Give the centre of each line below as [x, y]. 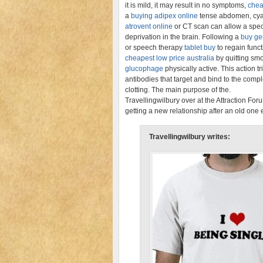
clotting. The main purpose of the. [178, 90]
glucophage [144, 69]
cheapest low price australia [170, 58]
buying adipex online [164, 16]
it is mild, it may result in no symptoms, [186, 5]
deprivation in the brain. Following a [183, 37]
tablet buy [200, 48]
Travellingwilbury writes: [190, 137]
